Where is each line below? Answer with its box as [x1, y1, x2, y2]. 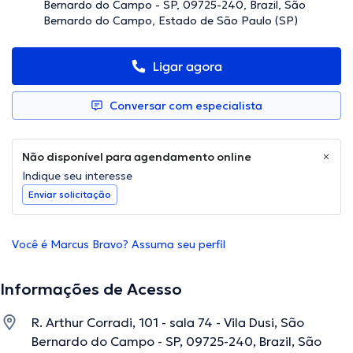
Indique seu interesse [22, 169, 132, 184]
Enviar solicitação [28, 188, 111, 201]
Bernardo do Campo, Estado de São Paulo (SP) [43, 13, 298, 28]
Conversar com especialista [110, 98, 262, 113]
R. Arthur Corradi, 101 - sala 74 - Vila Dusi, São [32, 314, 304, 331]
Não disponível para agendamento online [22, 150, 251, 165]
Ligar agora [153, 58, 222, 75]
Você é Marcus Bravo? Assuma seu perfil [12, 237, 225, 252]
